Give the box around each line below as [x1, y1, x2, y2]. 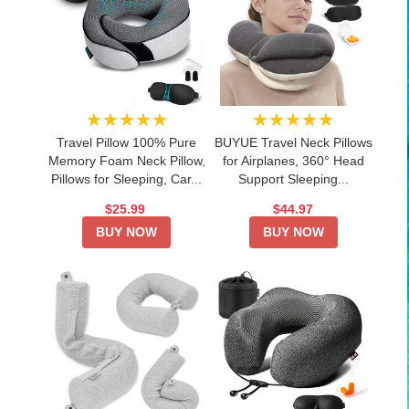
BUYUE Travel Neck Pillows [214, 134, 372, 150]
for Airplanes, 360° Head [222, 152, 364, 168]
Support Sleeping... [237, 171, 349, 186]
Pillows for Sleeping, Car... [51, 171, 203, 186]
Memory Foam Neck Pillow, [47, 152, 205, 168]
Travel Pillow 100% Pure [57, 134, 197, 150]
